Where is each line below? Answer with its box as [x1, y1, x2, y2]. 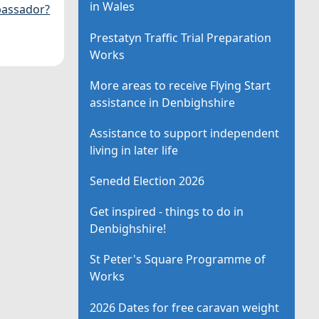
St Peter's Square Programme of [90, 251, 266, 268]
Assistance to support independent [90, 125, 280, 141]
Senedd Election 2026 [90, 173, 205, 189]
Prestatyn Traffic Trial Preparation [90, 29, 272, 46]
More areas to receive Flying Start [90, 77, 271, 93]
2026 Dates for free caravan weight [90, 299, 280, 315]
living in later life [90, 142, 179, 158]
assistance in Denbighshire [90, 94, 236, 110]
